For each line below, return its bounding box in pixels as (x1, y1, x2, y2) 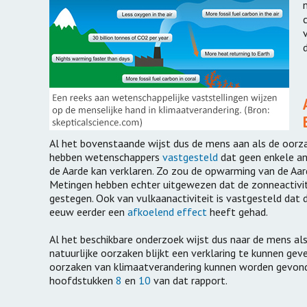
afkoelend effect (127, 205, 207, 219)
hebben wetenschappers (49, 150, 162, 164)
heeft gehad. (207, 205, 268, 219)
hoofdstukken (49, 273, 116, 288)
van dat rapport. (151, 273, 228, 288)
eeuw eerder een (49, 205, 127, 219)
